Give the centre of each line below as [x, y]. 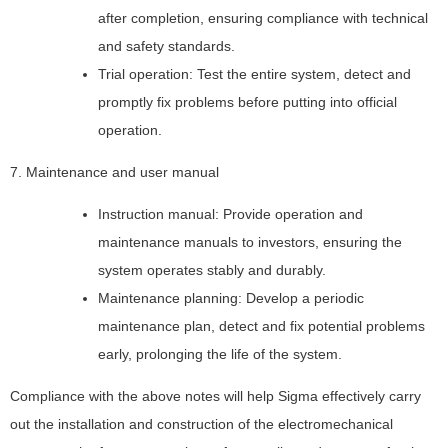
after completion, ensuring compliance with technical [263, 17]
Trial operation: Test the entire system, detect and [254, 73]
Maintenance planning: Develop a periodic [231, 297]
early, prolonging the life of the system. [220, 353]
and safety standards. [166, 45]
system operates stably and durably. [212, 269]
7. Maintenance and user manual [114, 171]
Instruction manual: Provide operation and [230, 213]
